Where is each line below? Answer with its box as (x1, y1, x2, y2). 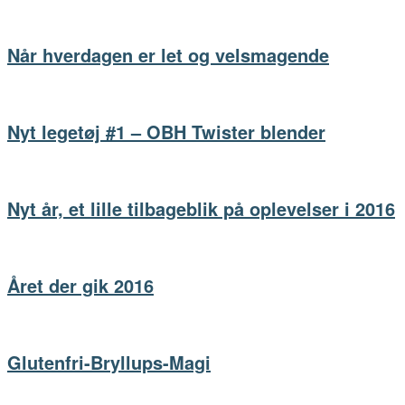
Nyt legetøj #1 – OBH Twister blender (7, 118, 325, 146)
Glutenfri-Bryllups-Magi (7, 349, 211, 376)
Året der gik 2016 (7, 272, 154, 299)
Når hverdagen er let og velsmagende (7, 42, 329, 69)
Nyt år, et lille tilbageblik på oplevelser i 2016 (7, 195, 395, 222)
